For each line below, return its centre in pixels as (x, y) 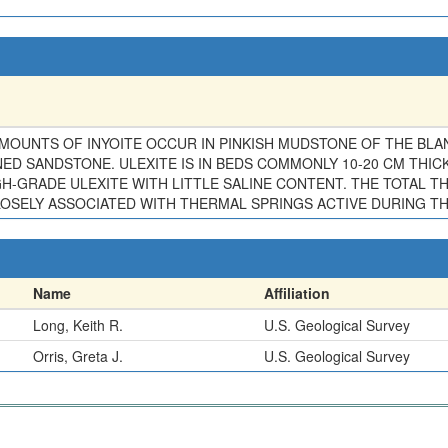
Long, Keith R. (78, 324)
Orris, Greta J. (78, 355)
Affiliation (297, 292)
